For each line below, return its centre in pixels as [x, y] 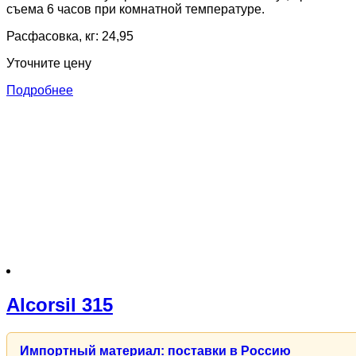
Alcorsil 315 [60, 304]
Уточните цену [49, 63]
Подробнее [40, 90]
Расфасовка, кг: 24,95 [70, 36]
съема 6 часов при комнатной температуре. [135, 9]
